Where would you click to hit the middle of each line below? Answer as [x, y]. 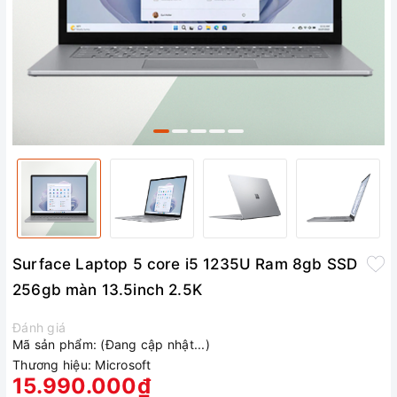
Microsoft [123, 365]
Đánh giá [39, 328]
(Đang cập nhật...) [155, 345]
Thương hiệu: [52, 365]
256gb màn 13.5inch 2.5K [107, 290]
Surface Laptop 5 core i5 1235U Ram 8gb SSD [185, 265]
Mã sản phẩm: [54, 345]
